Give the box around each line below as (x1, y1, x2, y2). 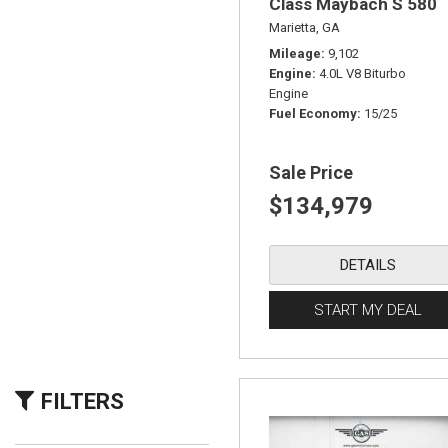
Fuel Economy (269, 106, 357, 121)
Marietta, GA (269, 20, 340, 35)
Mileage (269, 46, 321, 61)
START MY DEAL (314, 301, 423, 319)
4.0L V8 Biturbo (319, 66, 406, 81)
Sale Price (269, 162, 353, 183)
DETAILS (340, 256, 397, 274)
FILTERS (41, 389, 124, 414)
